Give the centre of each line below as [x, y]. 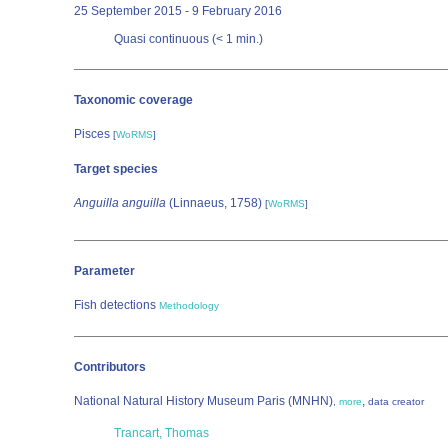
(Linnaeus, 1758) [215, 203]
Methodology [189, 305]
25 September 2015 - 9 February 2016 [178, 11]
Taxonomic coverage [133, 100]
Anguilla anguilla [120, 203]
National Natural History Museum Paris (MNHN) [203, 401]
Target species [116, 169]
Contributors [110, 367]
